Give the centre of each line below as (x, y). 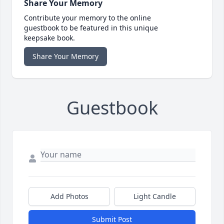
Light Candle (155, 196)
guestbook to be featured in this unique (91, 28)
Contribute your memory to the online (87, 18)
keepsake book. (49, 38)
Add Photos (69, 196)
